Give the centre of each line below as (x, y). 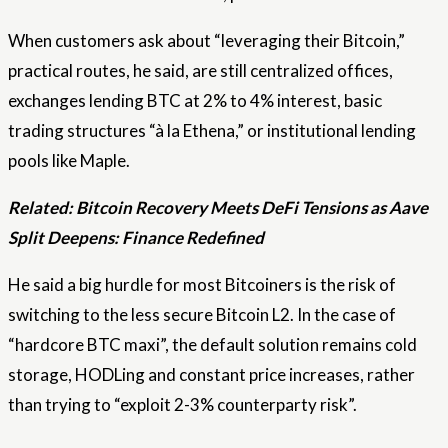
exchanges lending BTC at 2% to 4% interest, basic (195, 101)
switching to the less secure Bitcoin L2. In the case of (202, 315)
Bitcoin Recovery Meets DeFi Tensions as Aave (252, 208)
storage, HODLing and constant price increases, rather (211, 375)
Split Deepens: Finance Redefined (136, 238)
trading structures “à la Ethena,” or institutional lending (212, 131)
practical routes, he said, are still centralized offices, (200, 71)
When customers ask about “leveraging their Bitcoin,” (206, 41)
